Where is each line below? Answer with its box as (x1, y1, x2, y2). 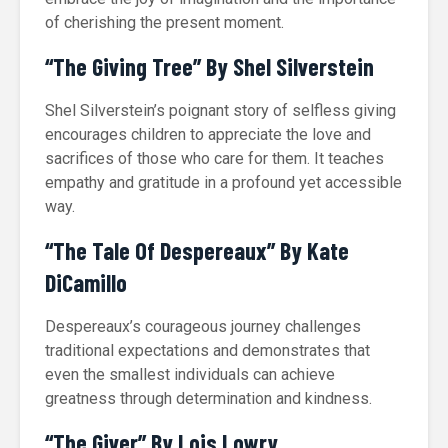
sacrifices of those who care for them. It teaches (45, 149, 384, 168)
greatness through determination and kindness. (45, 389, 372, 408)
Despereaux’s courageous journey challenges (45, 317, 361, 336)
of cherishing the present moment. (45, 13, 284, 32)
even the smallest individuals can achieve (45, 365, 335, 384)
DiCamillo (45, 268, 127, 297)
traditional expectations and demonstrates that (45, 341, 370, 360)
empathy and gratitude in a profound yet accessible (45, 173, 402, 192)
